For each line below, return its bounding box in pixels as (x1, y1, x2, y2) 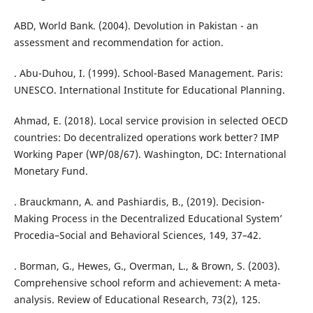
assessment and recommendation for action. (13, 36, 224, 50)
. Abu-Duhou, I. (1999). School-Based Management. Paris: (13, 66, 283, 80)
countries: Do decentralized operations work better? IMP (13, 131, 279, 145)
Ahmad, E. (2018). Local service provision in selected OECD (13, 114, 288, 128)
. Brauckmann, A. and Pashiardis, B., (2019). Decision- (13, 195, 265, 209)
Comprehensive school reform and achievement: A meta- (13, 276, 281, 290)
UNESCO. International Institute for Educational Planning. (13, 83, 285, 97)
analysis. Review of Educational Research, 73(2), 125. (13, 293, 261, 307)
